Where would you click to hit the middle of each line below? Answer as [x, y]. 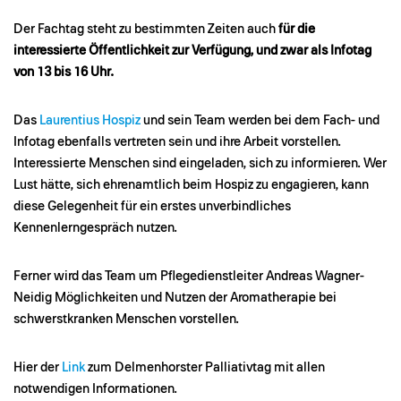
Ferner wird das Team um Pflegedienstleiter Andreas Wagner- [189, 276]
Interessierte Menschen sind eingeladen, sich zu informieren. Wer [200, 163]
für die [297, 29]
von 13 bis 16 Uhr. [64, 72]
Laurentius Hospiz [90, 120]
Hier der [38, 367]
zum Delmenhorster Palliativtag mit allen [206, 367]
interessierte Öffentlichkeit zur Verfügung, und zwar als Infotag [192, 51]
